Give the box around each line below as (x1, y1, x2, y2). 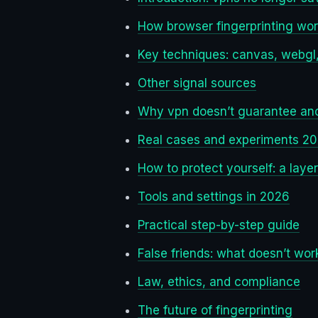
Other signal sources (138, 76, 256, 91)
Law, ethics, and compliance (138, 275, 300, 290)
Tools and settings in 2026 (138, 190, 290, 204)
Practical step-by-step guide (138, 218, 300, 233)
